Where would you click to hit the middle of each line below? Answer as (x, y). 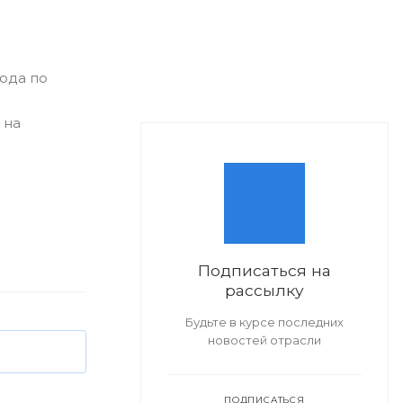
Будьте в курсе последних (264, 322)
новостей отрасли (264, 340)
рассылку (264, 290)
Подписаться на (264, 270)
